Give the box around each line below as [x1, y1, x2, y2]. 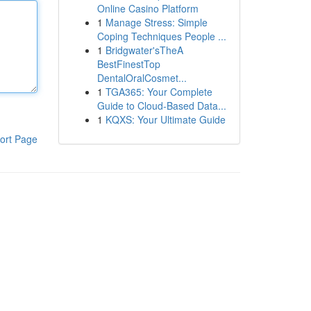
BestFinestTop [96, 57, 160, 71]
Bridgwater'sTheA [105, 43, 183, 57]
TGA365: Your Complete [105, 85, 212, 99]
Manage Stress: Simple [105, 15, 208, 29]
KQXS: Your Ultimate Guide [105, 112, 226, 126]
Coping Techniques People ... [96, 29, 226, 43]
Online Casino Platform [96, 1, 199, 15]
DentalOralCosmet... [96, 71, 187, 85]
